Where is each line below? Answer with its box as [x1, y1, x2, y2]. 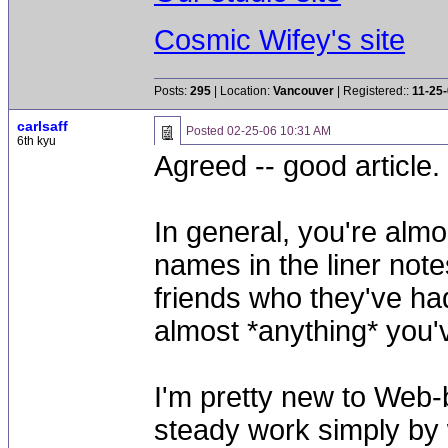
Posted [186, 124, 227, 138]
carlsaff [17, 118, 68, 134]
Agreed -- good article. [154, 150, 440, 182]
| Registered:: [334, 84, 412, 98]
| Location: [211, 84, 273, 98]
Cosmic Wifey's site [154, 23, 405, 56]
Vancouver [273, 84, 334, 98]
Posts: [154, 84, 190, 98]
